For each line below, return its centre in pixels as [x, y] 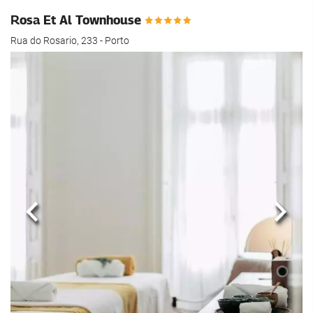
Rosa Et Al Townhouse [78, 20]
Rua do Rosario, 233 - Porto [70, 41]
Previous [57, 221]
